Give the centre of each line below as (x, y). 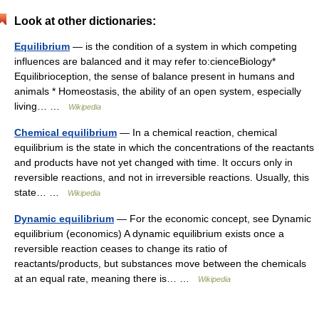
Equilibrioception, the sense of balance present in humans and (155, 76)
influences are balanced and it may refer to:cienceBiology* (145, 61)
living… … (41, 106)
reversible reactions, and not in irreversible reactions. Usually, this (162, 177)
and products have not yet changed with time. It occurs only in (153, 162)
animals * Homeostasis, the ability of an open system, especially (158, 91)
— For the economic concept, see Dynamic (213, 218)
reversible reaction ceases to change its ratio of (121, 248)
